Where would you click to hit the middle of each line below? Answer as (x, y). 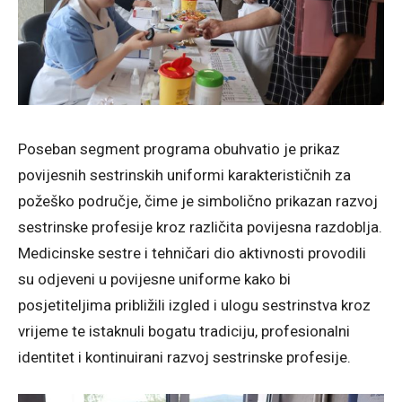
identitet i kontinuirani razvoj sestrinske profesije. (184, 357)
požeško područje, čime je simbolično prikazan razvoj (198, 201)
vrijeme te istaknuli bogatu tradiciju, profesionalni (184, 331)
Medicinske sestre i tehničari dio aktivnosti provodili (192, 253)
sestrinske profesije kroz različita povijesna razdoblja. (200, 227)
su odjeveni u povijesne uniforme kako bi (154, 279)
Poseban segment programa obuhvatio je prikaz (179, 149)
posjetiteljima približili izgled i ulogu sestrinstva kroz (194, 305)
